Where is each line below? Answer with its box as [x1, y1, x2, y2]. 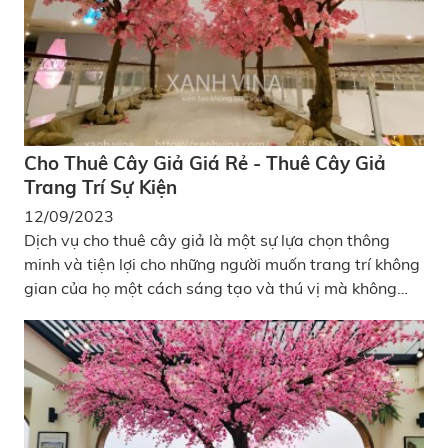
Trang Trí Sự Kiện [24, 174, 177, 199]
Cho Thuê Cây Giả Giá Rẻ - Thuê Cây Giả [24, 150, 386, 175]
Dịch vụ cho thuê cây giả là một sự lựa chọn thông [24, 229, 390, 250]
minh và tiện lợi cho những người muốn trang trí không [24, 253, 420, 274]
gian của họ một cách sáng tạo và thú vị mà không [24, 277, 397, 298]
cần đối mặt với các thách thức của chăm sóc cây [24, 301, 386, 322]
